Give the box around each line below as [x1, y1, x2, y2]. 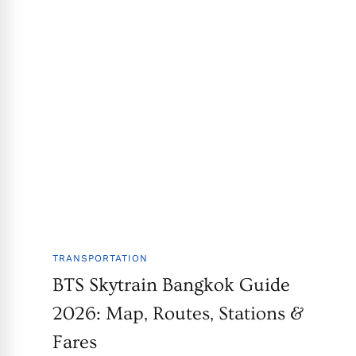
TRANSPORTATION [52, 253, 148, 265]
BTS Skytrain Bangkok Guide [52, 274, 290, 296]
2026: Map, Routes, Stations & [52, 303, 304, 325]
